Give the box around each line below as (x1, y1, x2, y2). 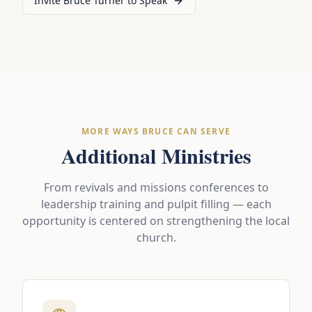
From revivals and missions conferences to (43, 180, 269, 196)
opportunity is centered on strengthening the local (22, 213, 290, 229)
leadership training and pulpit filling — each (40, 196, 272, 212)
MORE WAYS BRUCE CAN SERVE (81, 125, 231, 138)
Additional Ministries (61, 140, 251, 171)
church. (136, 230, 176, 246)
